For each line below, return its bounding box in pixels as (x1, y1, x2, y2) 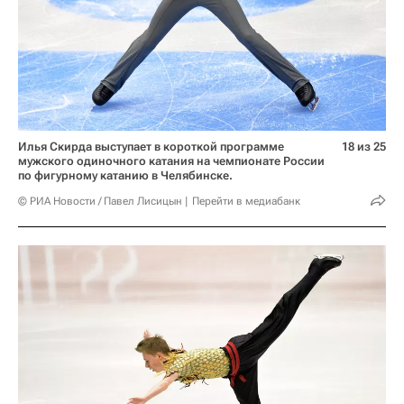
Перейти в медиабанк (192, 195, 300, 208)
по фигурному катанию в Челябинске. (18, 169, 233, 183)
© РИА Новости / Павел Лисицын (18, 195, 182, 208)
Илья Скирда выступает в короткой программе (18, 140, 284, 154)
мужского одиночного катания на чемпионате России (18, 154, 325, 169)
